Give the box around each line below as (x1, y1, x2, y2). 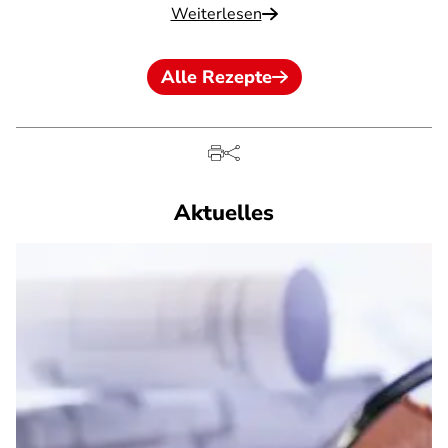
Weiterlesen (170, 3, 262, 25)
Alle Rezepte (160, 65, 272, 89)
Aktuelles (174, 198, 274, 228)
